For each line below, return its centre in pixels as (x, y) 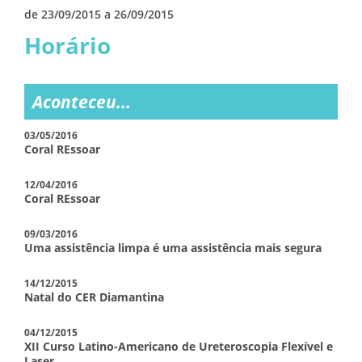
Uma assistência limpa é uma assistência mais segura (173, 248)
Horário (67, 45)
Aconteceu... (82, 102)
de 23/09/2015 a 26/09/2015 (99, 14)
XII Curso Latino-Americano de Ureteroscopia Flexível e (179, 346)
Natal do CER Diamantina (94, 297)
